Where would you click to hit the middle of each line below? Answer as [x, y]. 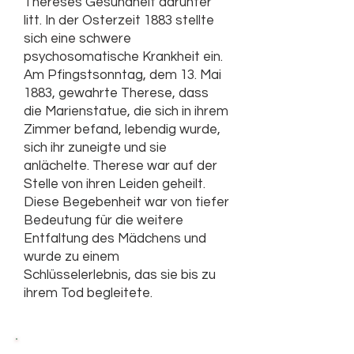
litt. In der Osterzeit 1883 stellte [119, 21]
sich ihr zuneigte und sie [95, 148]
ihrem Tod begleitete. [88, 293]
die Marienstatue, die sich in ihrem [126, 111]
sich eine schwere [77, 39]
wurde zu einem [72, 257]
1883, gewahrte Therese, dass [116, 93]
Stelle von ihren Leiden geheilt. [115, 184]
